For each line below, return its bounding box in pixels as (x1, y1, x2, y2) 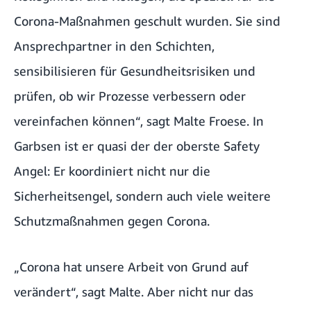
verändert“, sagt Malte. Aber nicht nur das (14, 284, 253, 300)
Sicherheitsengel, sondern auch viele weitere (14, 188, 271, 204)
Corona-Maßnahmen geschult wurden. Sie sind (14, 13, 280, 29)
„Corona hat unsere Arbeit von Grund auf (14, 259, 249, 275)
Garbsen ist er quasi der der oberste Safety (14, 138, 260, 154)
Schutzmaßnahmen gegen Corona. (14, 213, 210, 229)
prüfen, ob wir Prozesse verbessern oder (14, 88, 246, 104)
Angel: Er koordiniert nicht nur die (14, 163, 210, 179)
